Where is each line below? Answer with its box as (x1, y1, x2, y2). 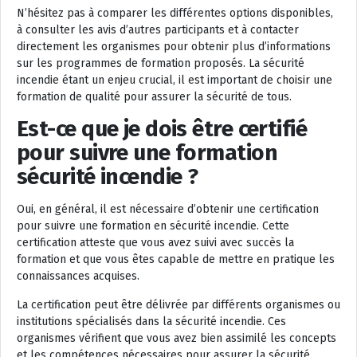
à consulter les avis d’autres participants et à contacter (17, 22, 299, 37)
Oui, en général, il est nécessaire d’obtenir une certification (17, 202, 319, 216)
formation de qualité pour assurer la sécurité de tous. (17, 89, 292, 104)
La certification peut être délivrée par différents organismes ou (17, 297, 340, 312)
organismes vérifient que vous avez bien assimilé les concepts (17, 331, 336, 345)
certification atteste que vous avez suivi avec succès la (17, 235, 294, 249)
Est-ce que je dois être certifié (17, 115, 308, 142)
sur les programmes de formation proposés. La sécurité (17, 56, 304, 70)
